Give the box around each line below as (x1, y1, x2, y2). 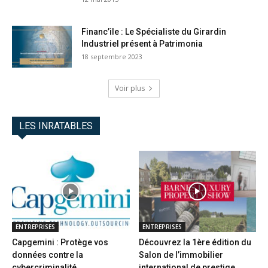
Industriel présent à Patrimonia (81, 39, 203, 49)
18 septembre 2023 (81, 52, 142, 62)
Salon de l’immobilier (138, 249, 223, 260)
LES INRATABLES (19, 120, 93, 132)
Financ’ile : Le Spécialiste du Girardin (81, 27, 226, 37)
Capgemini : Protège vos (12, 237, 108, 247)
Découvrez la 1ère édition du (138, 237, 251, 247)
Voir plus (115, 83, 145, 94)
